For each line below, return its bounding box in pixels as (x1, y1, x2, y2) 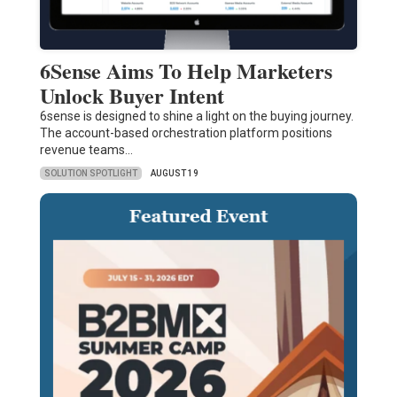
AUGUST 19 (150, 168, 198, 179)
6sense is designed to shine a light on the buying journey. (39, 109, 354, 124)
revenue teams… (39, 143, 133, 158)
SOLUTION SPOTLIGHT (43, 167, 137, 178)
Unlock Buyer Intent (39, 80, 224, 112)
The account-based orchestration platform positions (39, 126, 332, 141)
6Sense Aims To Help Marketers (39, 55, 332, 87)
